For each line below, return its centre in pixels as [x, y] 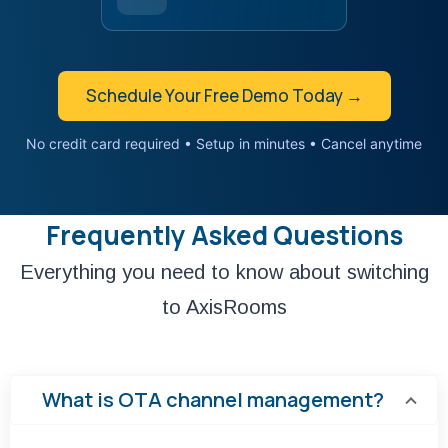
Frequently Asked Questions [224, 234]
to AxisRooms [224, 306]
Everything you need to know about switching [224, 271]
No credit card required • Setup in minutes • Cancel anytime [224, 143]
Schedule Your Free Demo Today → [224, 95]
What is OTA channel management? [213, 399]
